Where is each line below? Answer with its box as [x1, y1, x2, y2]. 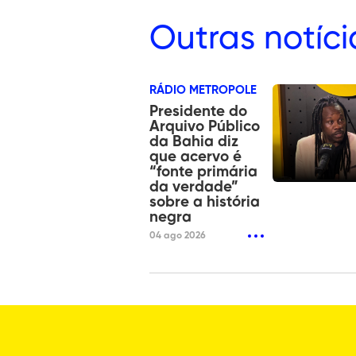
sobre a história [149, 194, 260, 210]
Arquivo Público [149, 118, 260, 134]
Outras [149, 21, 255, 56]
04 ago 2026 [149, 230, 206, 241]
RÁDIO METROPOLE [149, 83, 257, 96]
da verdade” [149, 179, 238, 195]
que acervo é [149, 149, 242, 164]
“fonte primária [149, 164, 257, 180]
